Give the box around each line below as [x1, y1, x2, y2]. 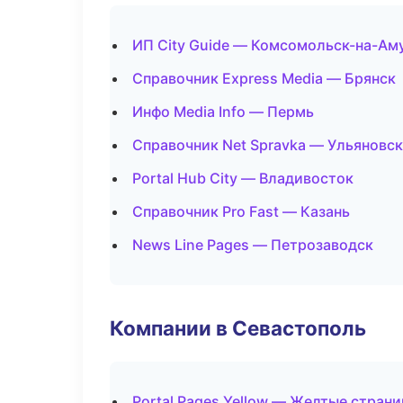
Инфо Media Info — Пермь [132, 103, 314, 121]
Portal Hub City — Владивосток [132, 169, 354, 187]
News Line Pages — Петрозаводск [132, 236, 373, 254]
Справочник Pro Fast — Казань [132, 202, 350, 220]
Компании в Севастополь [110, 316, 366, 340]
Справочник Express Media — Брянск [132, 69, 396, 87]
